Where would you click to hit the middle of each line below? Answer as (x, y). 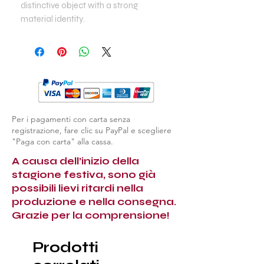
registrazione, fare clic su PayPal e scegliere (92, 130)
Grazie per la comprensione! (91, 215)
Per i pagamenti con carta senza (71, 119)
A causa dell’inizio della (75, 161)
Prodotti (65, 247)
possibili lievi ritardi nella (77, 188)
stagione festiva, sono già (84, 174)
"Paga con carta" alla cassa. (62, 141)
